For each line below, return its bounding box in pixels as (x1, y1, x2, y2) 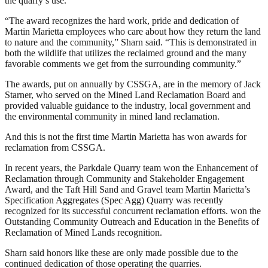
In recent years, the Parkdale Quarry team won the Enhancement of (5, 162, 258, 173)
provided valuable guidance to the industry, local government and (5, 100, 251, 111)
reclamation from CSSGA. (5, 142, 105, 153)
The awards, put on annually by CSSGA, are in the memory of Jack (5, 78, 261, 89)
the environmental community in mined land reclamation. (5, 111, 220, 121)
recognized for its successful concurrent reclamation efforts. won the (5, 205, 261, 216)
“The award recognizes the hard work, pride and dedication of (5, 15, 239, 26)
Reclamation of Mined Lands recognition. (5, 227, 162, 237)
